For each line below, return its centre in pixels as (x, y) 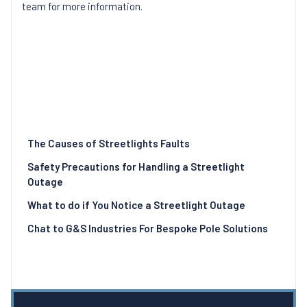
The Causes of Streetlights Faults (109, 143)
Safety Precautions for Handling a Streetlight (136, 167)
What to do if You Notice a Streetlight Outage (136, 205)
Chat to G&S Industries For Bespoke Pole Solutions (148, 228)
